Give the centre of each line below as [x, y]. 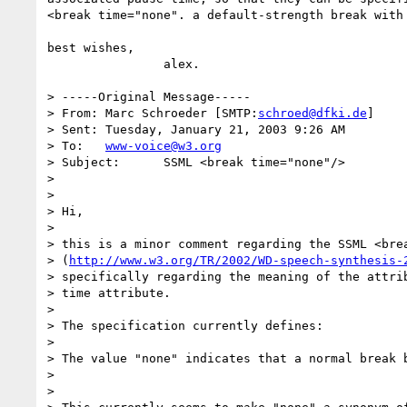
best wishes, [91, 47]
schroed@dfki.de [313, 113]
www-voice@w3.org [164, 145]
